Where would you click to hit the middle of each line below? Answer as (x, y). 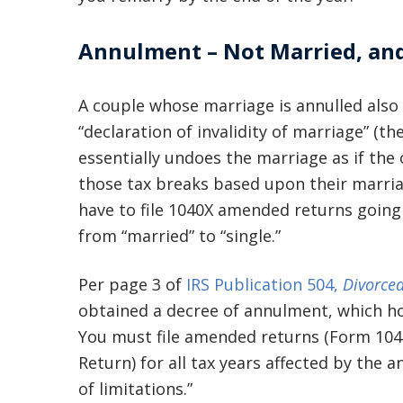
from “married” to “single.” (179, 236)
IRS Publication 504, (264, 284)
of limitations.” (135, 389)
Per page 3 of (132, 284)
